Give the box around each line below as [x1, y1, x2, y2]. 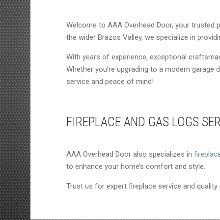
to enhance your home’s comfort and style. [66, 162, 205, 171]
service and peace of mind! [66, 77, 154, 86]
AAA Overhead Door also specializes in [66, 150, 194, 159]
